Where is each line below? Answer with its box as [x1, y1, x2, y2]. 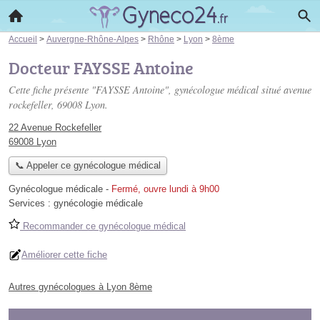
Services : [9, 198, 54, 209]
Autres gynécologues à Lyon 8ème [9, 281, 152, 293]
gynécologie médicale [54, 198, 143, 209]
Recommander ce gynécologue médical [20, 221, 186, 232]
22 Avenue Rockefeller [9, 122, 101, 133]
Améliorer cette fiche [21, 249, 107, 261]
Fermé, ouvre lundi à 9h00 [111, 184, 219, 195]
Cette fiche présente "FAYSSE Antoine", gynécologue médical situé [9, 83, 284, 96]
